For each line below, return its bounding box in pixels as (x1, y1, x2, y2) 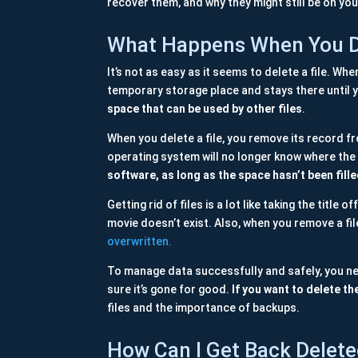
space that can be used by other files (107, 102, 303, 116)
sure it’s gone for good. (107, 283, 230, 296)
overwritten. (107, 235, 173, 249)
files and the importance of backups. (107, 301, 300, 315)
